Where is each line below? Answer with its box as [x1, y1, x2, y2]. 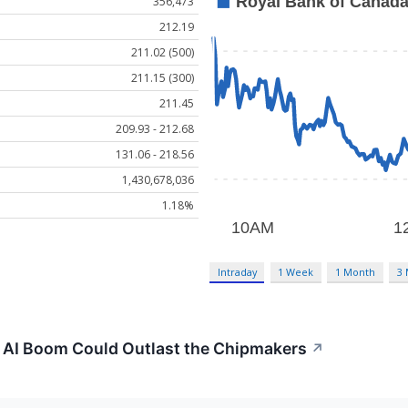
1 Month [335, 265, 376, 280]
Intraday [217, 265, 257, 280]
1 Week [278, 265, 314, 280]
